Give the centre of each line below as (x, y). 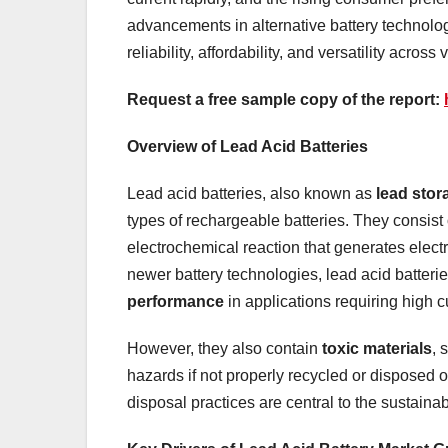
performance (175, 301)
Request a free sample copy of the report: (283, 99)
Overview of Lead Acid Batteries (247, 146)
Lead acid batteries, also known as (251, 193)
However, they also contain (224, 348)
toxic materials (377, 348)
